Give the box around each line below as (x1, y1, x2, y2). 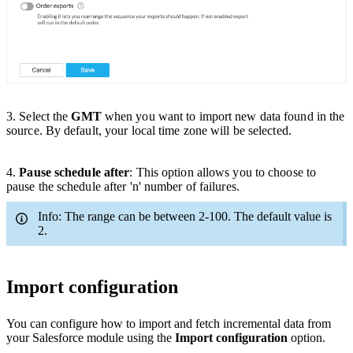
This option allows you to (136, 165, 269, 179)
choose (268, 165, 307, 179)
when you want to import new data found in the (101, 110, 345, 123)
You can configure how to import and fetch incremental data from (6, 316, 331, 330)
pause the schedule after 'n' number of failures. (6, 180, 240, 193)
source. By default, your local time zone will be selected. (6, 124, 292, 137)
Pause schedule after (16, 165, 130, 179)
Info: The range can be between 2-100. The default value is (38, 210, 332, 223)
